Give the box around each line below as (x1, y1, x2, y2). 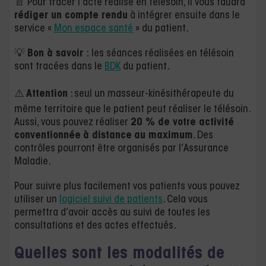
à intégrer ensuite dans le (128, 10, 240, 21)
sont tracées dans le (14, 61, 104, 72)
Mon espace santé (54, 23, 133, 34)
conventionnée (14, 130, 81, 141)
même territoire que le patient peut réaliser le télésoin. (14, 104, 250, 115)
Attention (26, 88, 68, 100)
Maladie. (14, 156, 51, 167)
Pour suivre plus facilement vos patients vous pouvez (14, 181, 240, 192)
